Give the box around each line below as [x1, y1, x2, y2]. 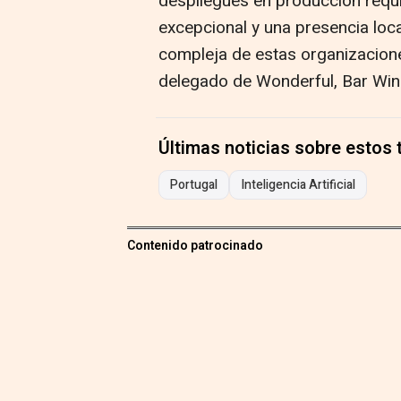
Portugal [170, 175, 218, 195]
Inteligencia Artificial [241, 175, 355, 195]
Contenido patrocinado [127, 236, 263, 256]
